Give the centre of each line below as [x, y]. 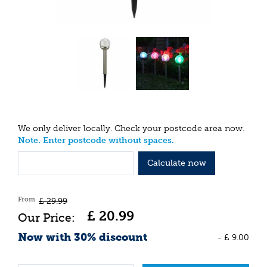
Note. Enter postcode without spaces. [96, 141]
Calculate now [176, 163]
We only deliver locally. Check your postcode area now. [131, 129]
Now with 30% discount [83, 237]
